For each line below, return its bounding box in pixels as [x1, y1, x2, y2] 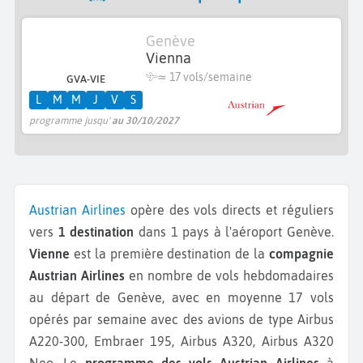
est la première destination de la [70, 246, 269, 261]
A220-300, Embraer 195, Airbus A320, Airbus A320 [29, 333, 334, 348]
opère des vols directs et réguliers [125, 202, 335, 217]
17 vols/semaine [167, 70, 252, 83]
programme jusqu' [29, 113, 109, 126]
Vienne [29, 246, 70, 261]
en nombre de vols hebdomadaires [125, 267, 334, 283]
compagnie [269, 246, 334, 261]
